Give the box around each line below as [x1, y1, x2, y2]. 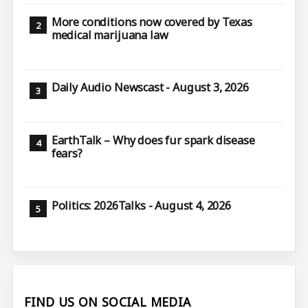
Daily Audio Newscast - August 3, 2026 [51, 80, 249, 96]
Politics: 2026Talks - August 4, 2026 [51, 198, 231, 214]
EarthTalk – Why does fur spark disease [51, 132, 255, 148]
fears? [51, 145, 82, 161]
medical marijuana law [51, 27, 168, 43]
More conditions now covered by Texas [51, 14, 252, 30]
